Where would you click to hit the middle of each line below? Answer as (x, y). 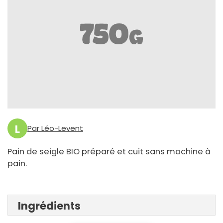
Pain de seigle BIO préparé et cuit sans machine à (109, 152)
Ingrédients (49, 206)
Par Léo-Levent (55, 128)
